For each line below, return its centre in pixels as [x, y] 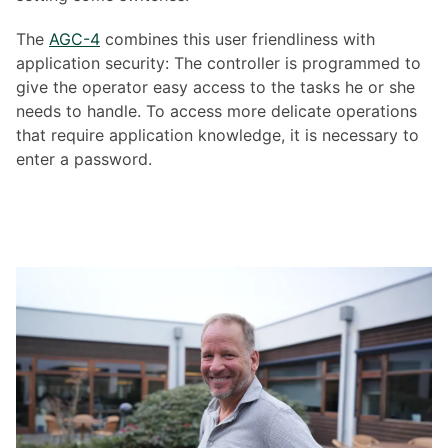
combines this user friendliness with [237, 38]
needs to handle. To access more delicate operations [216, 110]
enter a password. [84, 158]
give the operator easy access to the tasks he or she [215, 86]
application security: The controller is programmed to [218, 62]
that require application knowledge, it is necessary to [217, 134]
